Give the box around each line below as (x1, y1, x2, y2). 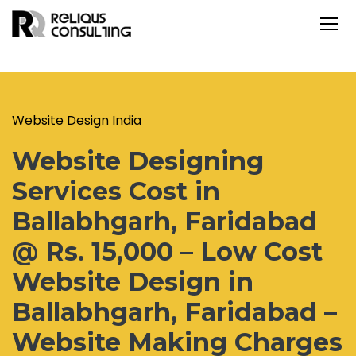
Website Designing (12, 145, 264, 176)
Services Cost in (12, 176, 220, 207)
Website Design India (12, 111, 141, 130)
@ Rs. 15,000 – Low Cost (12, 236, 323, 267)
